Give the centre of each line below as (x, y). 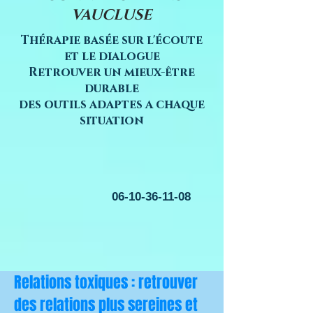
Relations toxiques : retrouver (106, 282)
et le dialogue (112, 56)
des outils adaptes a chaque (112, 104)
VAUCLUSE (111, 15)
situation (112, 121)
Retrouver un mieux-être (112, 72)
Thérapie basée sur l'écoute (112, 40)
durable (112, 88)
